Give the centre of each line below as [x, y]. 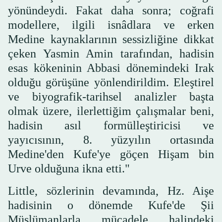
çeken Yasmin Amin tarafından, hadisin [111, 54]
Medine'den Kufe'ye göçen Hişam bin [111, 154]
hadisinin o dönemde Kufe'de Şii [111, 205]
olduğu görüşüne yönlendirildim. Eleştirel [111, 83]
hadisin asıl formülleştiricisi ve [111, 126]
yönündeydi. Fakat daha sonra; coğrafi [111, 11]
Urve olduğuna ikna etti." [69, 169]
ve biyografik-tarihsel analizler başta [111, 97]
